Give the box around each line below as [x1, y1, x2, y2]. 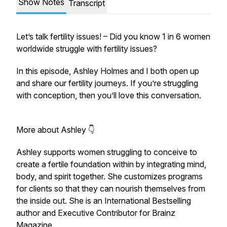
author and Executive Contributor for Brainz [16, 208, 175, 218]
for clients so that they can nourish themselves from [16, 183, 205, 194]
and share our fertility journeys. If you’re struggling [16, 78, 198, 88]
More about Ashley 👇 [16, 125, 95, 135]
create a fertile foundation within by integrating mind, [16, 159, 206, 169]
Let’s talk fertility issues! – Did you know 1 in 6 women [16, 31, 210, 42]
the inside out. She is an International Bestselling [16, 196, 191, 206]
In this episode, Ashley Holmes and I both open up [16, 66, 199, 76]
